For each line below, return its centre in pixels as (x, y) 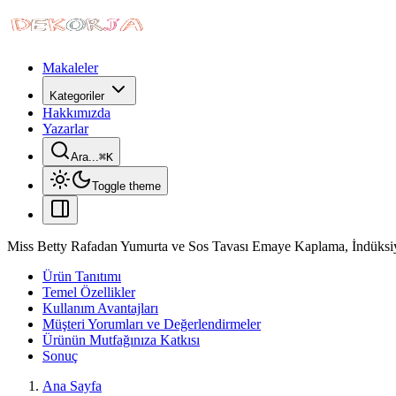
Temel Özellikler (89, 292)
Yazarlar (65, 129)
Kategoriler (77, 96)
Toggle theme (126, 186)
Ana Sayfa (72, 386)
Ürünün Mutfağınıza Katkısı (121, 340)
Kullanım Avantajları (100, 308)
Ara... (85, 157)
